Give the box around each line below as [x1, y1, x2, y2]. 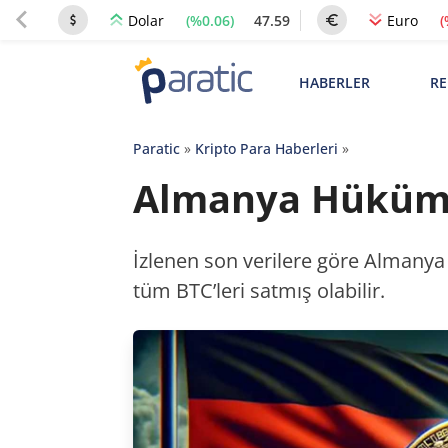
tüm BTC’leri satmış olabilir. [132, 277, 385, 304]
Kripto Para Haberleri [194, 139, 338, 158]
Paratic [132, 139, 180, 158]
